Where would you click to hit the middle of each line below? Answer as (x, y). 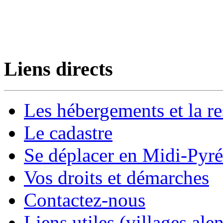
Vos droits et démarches (116, 178)
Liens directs (58, 69)
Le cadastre (68, 133)
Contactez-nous (85, 200)
